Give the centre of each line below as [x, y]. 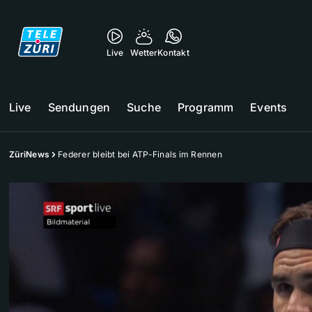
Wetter [144, 53]
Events [269, 107]
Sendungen [79, 107]
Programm [205, 107]
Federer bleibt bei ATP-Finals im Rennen [140, 154]
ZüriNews [29, 154]
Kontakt [173, 53]
